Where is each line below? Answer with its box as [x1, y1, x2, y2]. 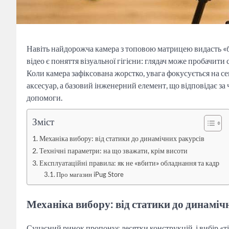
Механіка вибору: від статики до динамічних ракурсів [39, 133, 204, 143]
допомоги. [27, 92, 62, 102]
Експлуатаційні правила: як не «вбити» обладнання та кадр [39, 158, 219, 167]
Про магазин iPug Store [56, 170, 124, 178]
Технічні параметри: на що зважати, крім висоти [39, 146, 188, 155]
